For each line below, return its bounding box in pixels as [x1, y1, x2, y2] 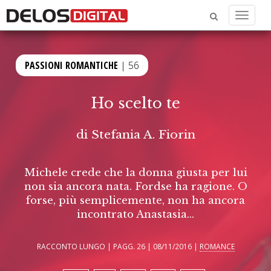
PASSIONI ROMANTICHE [25, 59, 119, 72]
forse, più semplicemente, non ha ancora [26, 194, 245, 207]
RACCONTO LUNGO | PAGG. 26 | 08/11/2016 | [36, 241, 200, 252]
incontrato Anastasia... [77, 207, 194, 221]
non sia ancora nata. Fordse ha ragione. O [24, 180, 247, 193]
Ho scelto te [91, 94, 180, 112]
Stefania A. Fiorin [91, 127, 195, 142]
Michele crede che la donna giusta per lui [24, 166, 247, 179]
